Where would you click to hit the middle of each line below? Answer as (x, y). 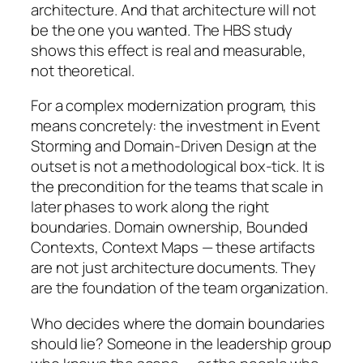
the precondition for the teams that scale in (177, 187)
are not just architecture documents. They (173, 268)
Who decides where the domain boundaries (178, 323)
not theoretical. (83, 70)
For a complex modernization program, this (173, 106)
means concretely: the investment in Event (175, 126)
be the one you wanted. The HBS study (162, 30)
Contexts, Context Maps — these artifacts (173, 248)
